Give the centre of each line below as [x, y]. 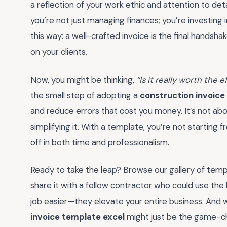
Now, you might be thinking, [83, 79]
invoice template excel [78, 217]
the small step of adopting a [85, 95]
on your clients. [59, 52]
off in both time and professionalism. [100, 142]
